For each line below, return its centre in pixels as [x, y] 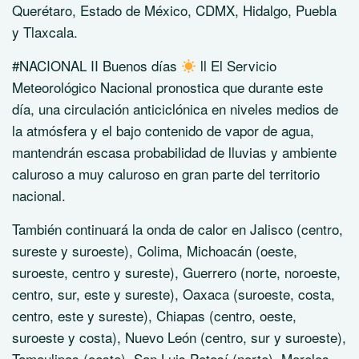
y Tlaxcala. [45, 32]
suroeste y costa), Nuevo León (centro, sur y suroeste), [179, 337]
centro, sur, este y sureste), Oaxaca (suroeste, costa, [173, 294]
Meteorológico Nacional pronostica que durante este [167, 87]
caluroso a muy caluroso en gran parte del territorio [166, 174]
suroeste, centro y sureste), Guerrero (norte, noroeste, [176, 272]
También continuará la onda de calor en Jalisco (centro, [177, 229]
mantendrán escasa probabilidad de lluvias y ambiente [174, 152]
